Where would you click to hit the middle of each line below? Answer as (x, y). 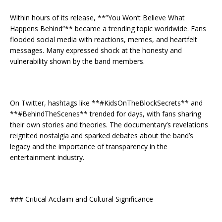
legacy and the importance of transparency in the (89, 146)
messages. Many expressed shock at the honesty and (96, 50)
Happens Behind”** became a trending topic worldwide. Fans (108, 28)
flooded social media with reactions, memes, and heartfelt (104, 39)
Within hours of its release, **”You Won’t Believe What (97, 17)
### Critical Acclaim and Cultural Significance (82, 199)
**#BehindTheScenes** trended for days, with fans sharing (106, 113)
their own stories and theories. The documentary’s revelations (109, 124)
